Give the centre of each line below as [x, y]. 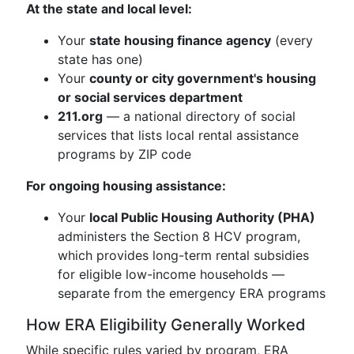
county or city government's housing [203, 78]
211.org [80, 116]
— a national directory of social [199, 116]
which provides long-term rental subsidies [183, 255]
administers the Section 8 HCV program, [179, 236]
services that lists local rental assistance [178, 135]
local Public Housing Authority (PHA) [202, 217]
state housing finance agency [180, 40]
